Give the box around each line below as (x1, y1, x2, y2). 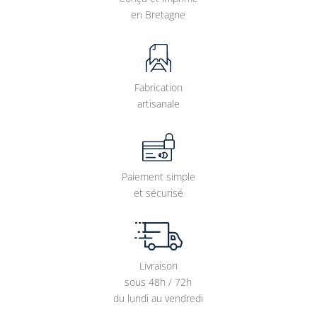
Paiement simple (121, 170, 195, 184)
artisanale (137, 97, 180, 111)
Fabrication (134, 81, 183, 95)
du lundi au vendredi (113, 292, 204, 306)
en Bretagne (131, 8, 186, 22)
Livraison (139, 259, 178, 273)
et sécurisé (133, 186, 183, 200)
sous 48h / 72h (125, 275, 192, 289)
